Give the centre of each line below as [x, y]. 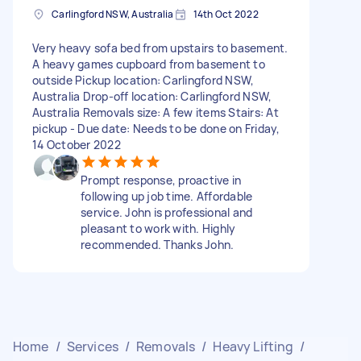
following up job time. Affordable [167, 196]
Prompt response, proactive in [161, 180]
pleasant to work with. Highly [158, 228]
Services [92, 346]
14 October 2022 [77, 144]
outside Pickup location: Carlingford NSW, [143, 80]
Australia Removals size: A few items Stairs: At [156, 112]
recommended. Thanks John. [158, 244]
